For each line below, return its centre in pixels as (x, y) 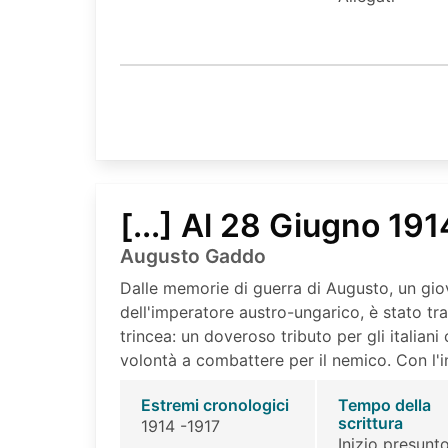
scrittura (370, 423)
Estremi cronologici (214, 405)
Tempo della (384, 405)
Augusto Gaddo (193, 256)
